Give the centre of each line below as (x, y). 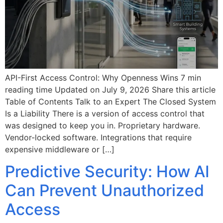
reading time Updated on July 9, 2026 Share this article (110, 89)
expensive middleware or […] (60, 149)
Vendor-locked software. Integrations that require (98, 137)
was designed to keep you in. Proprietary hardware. (103, 125)
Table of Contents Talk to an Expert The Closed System (111, 101)
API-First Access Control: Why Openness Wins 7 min (103, 77)
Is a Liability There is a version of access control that (105, 113)
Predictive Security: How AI (107, 172)
